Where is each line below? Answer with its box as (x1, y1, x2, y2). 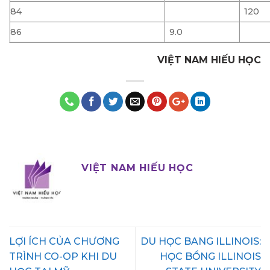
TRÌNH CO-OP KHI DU (9, 250, 117, 262)
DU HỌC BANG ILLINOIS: (140, 235, 261, 247)
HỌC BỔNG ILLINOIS (160, 250, 261, 262)
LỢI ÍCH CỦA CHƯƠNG (9, 235, 119, 247)
